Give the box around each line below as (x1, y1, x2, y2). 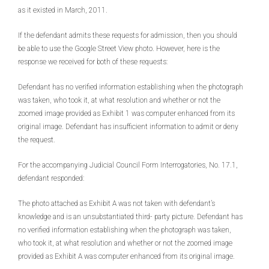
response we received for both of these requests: (18, 58, 168, 66)
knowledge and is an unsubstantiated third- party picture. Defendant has (18, 213, 243, 221)
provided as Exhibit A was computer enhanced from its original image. (18, 252, 235, 261)
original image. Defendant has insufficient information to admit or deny (18, 122, 238, 131)
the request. (18, 136, 55, 144)
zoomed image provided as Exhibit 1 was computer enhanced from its (18, 109, 235, 118)
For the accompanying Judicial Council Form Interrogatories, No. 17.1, (18, 161, 238, 169)
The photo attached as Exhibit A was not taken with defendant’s (18, 199, 215, 208)
